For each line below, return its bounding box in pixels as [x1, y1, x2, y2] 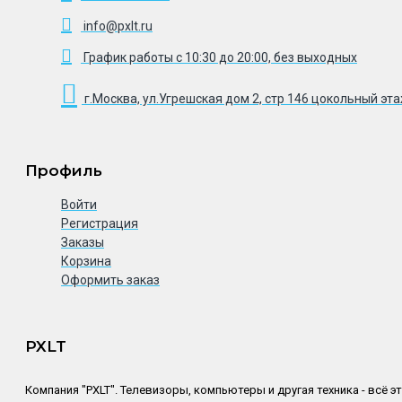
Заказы [61, 234, 104, 249]
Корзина [61, 253, 111, 268]
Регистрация [61, 215, 138, 231]
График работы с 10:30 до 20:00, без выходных [83, 49, 357, 65]
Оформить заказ [61, 272, 160, 287]
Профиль [25, 161, 102, 179]
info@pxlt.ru [83, 18, 153, 33]
